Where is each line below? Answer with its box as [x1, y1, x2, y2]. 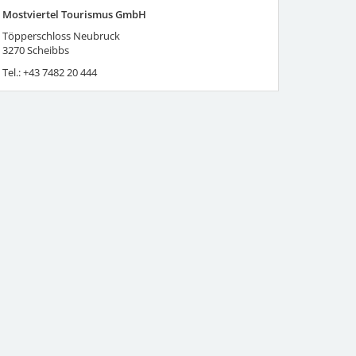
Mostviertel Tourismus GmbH [2, 6, 146, 21]
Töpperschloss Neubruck [2, 28, 120, 43]
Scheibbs [26, 42, 69, 57]
